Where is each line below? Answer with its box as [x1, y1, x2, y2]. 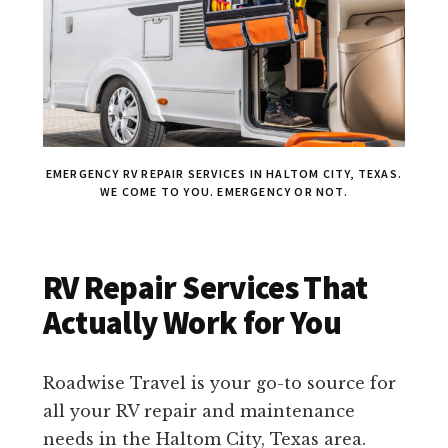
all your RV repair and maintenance [42, 401, 355, 422]
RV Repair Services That [42, 268, 368, 309]
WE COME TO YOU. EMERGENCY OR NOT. [100, 184, 348, 200]
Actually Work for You [42, 303, 342, 344]
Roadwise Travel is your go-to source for [42, 373, 396, 394]
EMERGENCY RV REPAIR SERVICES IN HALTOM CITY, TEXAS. [45, 166, 403, 182]
